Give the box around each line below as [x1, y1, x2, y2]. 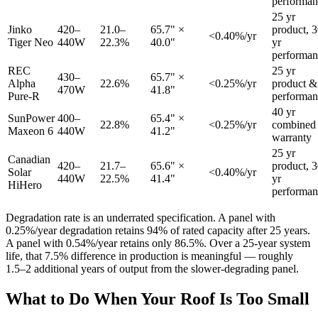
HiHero [8, 179, 42, 192]
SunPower [8, 112, 55, 125]
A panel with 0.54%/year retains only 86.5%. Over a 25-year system [6, 237, 310, 250]
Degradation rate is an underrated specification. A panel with [6, 212, 275, 224]
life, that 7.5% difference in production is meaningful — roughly [6, 250, 293, 263]
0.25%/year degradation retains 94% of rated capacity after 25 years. [6, 224, 310, 237]
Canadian [8, 153, 50, 166]
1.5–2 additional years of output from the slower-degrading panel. [6, 263, 299, 275]
